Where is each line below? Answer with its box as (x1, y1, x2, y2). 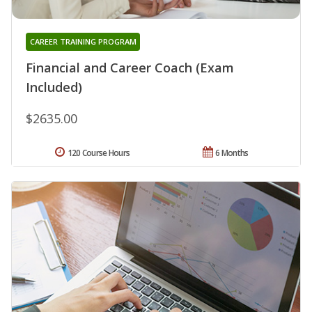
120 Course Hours (67, 147, 130, 159)
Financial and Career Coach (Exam (26, 59, 234, 77)
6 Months (215, 147, 249, 159)
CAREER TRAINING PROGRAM (29, 36, 136, 47)
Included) (26, 79, 82, 96)
